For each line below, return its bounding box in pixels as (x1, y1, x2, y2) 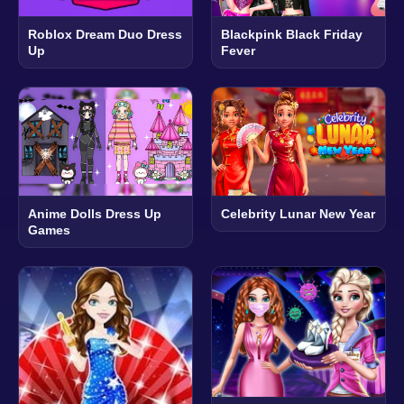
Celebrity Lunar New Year (221, 207, 375, 222)
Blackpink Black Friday (221, 27, 363, 42)
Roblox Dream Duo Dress (28, 27, 182, 42)
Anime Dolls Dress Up (28, 207, 161, 222)
